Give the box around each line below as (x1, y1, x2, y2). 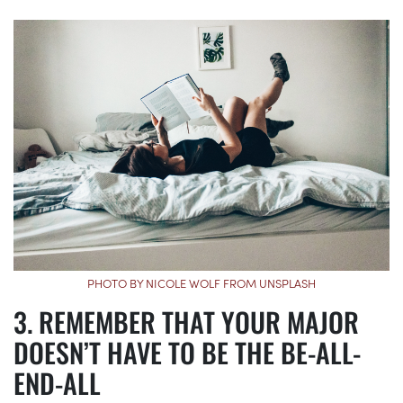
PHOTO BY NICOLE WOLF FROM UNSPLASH (87, 274, 316, 292)
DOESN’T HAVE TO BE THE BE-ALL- (13, 332, 361, 373)
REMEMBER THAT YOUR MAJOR (39, 301, 359, 343)
